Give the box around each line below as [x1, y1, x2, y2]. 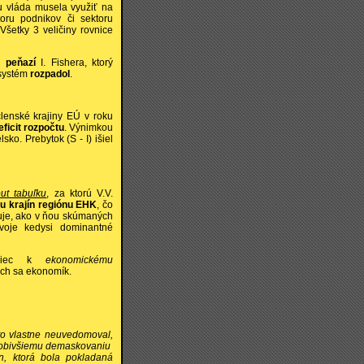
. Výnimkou [63, 122, 114, 134]
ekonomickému [45, 253, 114, 266]
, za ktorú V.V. [46, 187, 114, 199]
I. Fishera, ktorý [35, 56, 114, 68]
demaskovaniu [45, 340, 113, 353]
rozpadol [30, 67, 70, 80]
